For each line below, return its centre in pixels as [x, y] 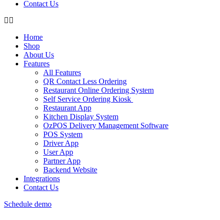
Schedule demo [28, 204]
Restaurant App [67, 108]
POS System [63, 134]
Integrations [42, 178]
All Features [62, 72]
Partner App [62, 161]
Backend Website [70, 169]
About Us [39, 55]
